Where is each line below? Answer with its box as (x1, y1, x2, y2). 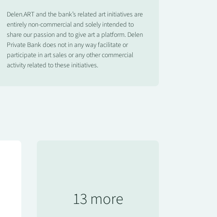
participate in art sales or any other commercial (6, 50, 133, 60)
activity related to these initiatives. (6, 61, 98, 70)
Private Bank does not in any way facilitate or (6, 40, 128, 50)
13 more (73, 188, 123, 211)
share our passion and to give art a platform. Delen (6, 30, 143, 40)
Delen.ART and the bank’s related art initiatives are (6, 10, 143, 19)
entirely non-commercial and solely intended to (6, 20, 134, 30)
